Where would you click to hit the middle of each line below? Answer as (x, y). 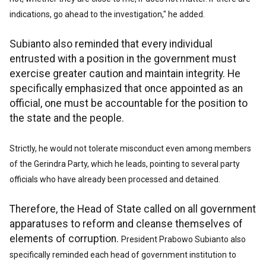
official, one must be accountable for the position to (129, 104)
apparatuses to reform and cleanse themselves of (126, 224)
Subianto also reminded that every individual (111, 44)
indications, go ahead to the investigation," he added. (107, 15)
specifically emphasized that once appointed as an (126, 89)
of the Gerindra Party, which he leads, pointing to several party (125, 164)
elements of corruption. (65, 239)
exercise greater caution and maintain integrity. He (125, 74)
